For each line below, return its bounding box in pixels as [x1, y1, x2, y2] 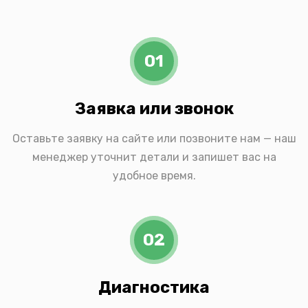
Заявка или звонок [74, 99, 234, 119]
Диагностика [98, 278, 210, 298]
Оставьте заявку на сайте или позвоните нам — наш [12, 132, 296, 146]
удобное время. [112, 169, 196, 183]
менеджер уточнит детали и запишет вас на [32, 151, 276, 164]
